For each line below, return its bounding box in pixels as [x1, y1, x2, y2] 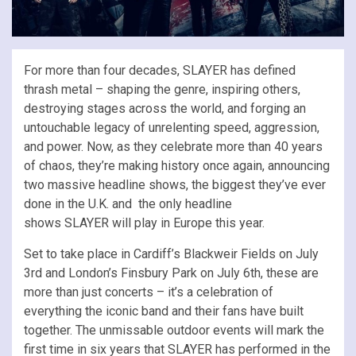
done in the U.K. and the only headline [24, 195, 232, 211]
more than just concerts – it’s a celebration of [24, 284, 273, 300]
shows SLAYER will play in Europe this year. [24, 215, 265, 230]
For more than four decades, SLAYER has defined [24, 62, 296, 78]
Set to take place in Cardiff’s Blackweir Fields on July [24, 246, 319, 261]
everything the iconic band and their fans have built [24, 303, 304, 319]
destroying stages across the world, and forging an [24, 100, 306, 116]
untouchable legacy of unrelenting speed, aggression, [24, 119, 319, 135]
